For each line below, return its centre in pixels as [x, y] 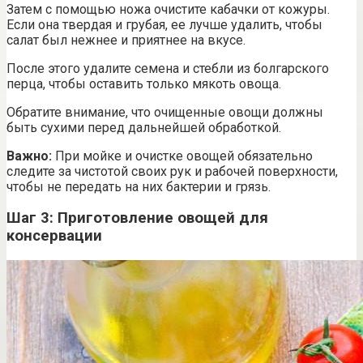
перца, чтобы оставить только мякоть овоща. [144, 83]
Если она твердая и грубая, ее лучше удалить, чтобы [164, 24]
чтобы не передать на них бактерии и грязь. [139, 186]
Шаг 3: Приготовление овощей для [137, 218]
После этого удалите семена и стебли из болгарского [168, 68]
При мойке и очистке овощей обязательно [182, 156]
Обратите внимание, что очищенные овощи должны [165, 112]
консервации [54, 236]
